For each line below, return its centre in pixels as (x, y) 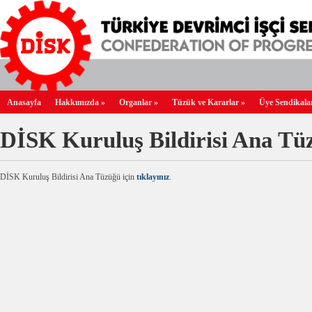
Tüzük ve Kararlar (205, 102)
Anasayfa (24, 102)
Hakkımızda (77, 102)
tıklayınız (153, 177)
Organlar (135, 102)
